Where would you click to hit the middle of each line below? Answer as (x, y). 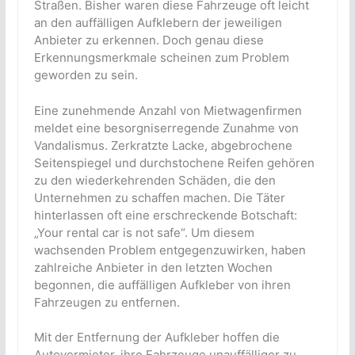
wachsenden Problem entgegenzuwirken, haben (170, 250)
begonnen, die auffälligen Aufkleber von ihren (162, 284)
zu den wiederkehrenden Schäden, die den (155, 180)
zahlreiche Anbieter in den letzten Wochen (153, 267)
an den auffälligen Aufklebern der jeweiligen (158, 23)
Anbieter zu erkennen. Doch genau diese (149, 40)
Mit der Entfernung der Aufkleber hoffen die (157, 338)
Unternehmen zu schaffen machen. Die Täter (159, 197)
